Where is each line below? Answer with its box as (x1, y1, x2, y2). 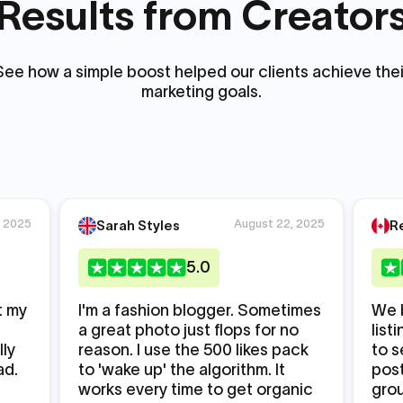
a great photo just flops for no (77, 321, 299, 339)
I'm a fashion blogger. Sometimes (77, 301, 321, 319)
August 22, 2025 (234, 217, 326, 230)
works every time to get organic (77, 381, 313, 399)
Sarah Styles (95, 218, 180, 233)
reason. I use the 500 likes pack (77, 341, 309, 359)
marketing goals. (141, 83, 262, 101)
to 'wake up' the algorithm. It (77, 361, 285, 379)
